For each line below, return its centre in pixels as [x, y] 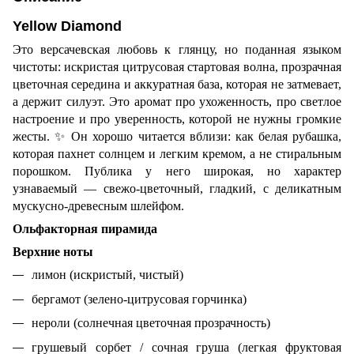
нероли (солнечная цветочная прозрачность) [151, 323]
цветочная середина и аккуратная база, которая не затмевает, [177, 85]
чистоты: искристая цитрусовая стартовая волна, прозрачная [177, 67]
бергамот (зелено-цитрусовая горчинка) [139, 299]
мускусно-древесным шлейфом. [98, 206]
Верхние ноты [53, 252]
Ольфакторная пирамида [85, 229]
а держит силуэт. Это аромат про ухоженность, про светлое [177, 102]
